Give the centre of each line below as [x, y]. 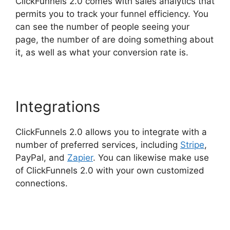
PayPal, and [41, 158]
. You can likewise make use [151, 158]
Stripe [192, 145]
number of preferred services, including [98, 145]
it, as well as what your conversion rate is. [102, 52]
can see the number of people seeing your [102, 27]
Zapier [80, 158]
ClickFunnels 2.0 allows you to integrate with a [111, 132]
